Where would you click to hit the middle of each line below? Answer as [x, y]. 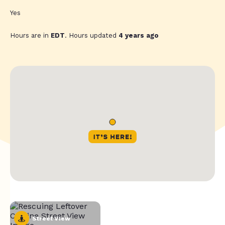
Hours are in [30, 36]
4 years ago [139, 36]
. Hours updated [92, 36]
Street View [51, 218]
